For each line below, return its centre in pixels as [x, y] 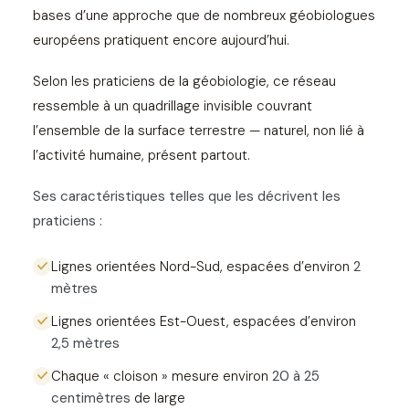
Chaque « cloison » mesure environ [162, 376]
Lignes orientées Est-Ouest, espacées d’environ [204, 321]
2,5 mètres [85, 343]
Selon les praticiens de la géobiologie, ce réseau [184, 81]
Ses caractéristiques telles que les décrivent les [187, 196]
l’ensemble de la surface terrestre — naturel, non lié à [199, 130]
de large [158, 398]
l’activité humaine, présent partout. [142, 155]
